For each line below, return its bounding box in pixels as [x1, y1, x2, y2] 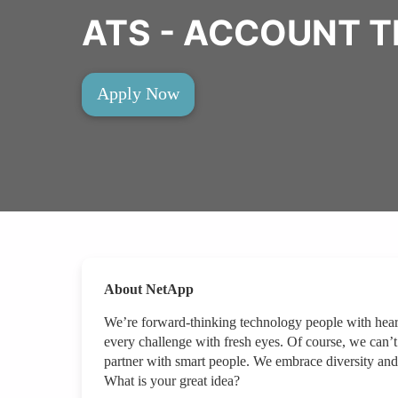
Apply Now [97, 83, 179, 103]
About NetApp [104, 282, 194, 298]
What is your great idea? [104, 373, 240, 389]
